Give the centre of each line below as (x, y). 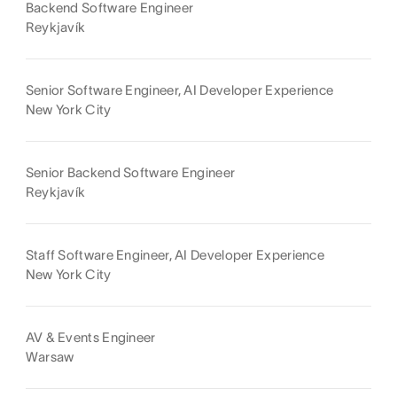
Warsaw (50, 356)
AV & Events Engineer (90, 337)
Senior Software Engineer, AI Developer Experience (179, 90)
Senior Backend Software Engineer (130, 172)
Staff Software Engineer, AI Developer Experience (175, 254)
